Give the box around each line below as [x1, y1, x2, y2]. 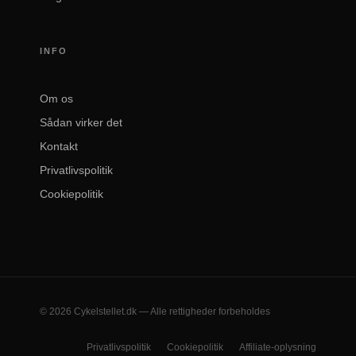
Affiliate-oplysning [239, 342, 316, 353]
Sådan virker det [40, 116, 122, 130]
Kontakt [40, 140, 78, 153]
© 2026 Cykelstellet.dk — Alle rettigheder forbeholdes [40, 306, 270, 317]
